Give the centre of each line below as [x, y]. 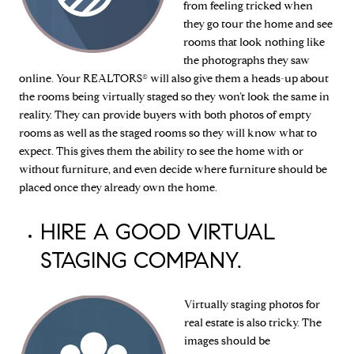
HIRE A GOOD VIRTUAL [158, 232]
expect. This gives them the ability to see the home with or [161, 151]
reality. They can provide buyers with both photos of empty [165, 115]
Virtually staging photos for [252, 305]
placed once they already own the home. [118, 187]
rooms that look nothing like [254, 42]
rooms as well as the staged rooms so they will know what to [168, 133]
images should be [227, 341]
